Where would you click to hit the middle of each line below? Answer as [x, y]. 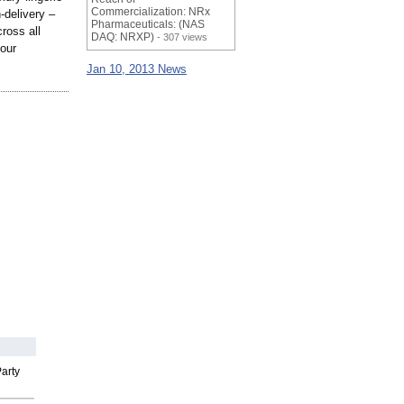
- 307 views [181, 37]
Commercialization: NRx [151, 12]
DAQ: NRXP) [123, 37]
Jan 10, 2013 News [137, 69]
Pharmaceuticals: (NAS [148, 25]
